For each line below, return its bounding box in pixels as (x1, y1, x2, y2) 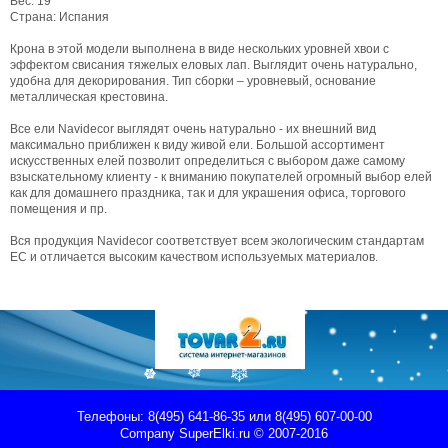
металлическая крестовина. (10, 90, 168, 104)
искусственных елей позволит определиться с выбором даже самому (10, 154, 405, 168)
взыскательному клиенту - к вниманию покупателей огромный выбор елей (10, 170, 432, 184)
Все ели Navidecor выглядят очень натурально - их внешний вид (10, 122, 376, 136)
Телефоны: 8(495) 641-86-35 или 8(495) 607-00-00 (76, 408, 372, 424)
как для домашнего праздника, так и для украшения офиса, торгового (10, 186, 406, 200)
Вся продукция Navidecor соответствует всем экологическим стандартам (10, 234, 424, 248)
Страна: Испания (10, 10, 109, 24)
